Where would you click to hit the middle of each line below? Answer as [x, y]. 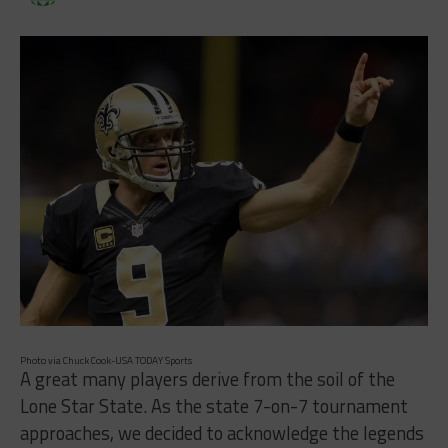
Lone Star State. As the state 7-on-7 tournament [213, 405]
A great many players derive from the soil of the [207, 378]
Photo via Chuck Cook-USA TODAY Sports [105, 360]
